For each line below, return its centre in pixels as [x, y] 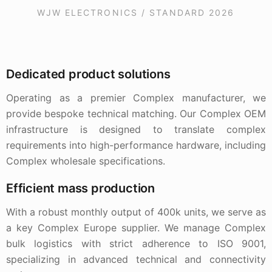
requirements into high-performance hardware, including [136, 145]
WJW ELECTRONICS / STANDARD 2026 [136, 12]
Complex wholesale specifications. [86, 161]
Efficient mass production [80, 188]
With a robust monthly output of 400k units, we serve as [136, 212]
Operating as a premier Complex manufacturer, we [136, 98]
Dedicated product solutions [88, 74]
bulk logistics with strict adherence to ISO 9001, [136, 243]
